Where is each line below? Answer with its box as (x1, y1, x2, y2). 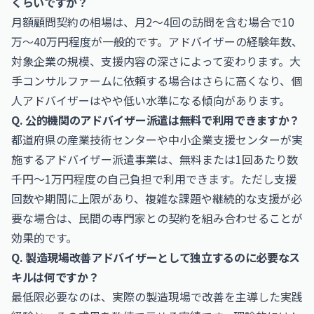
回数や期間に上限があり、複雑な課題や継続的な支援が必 (11, 190, 302, 207)
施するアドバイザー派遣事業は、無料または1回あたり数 (11, 151, 298, 168)
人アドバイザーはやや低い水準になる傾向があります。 (11, 92, 290, 109)
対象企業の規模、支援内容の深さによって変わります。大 (11, 53, 301, 69)
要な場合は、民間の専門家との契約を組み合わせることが (11, 210, 303, 226)
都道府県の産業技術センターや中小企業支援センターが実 (11, 131, 303, 148)
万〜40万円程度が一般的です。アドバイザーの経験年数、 (11, 33, 303, 50)
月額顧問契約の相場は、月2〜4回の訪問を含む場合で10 (11, 13, 294, 30)
